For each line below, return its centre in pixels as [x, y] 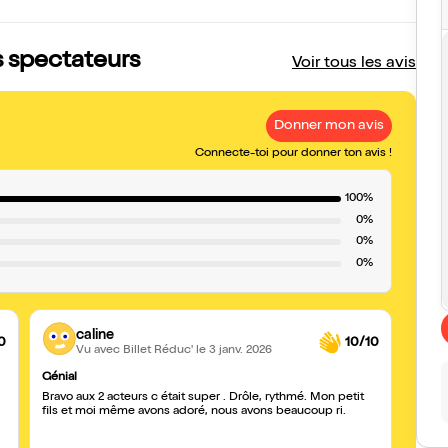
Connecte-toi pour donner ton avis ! [293, 154]
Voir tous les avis [354, 64]
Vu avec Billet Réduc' [136, 350]
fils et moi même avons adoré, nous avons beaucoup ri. [194, 412]
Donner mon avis [329, 126]
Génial [59, 378]
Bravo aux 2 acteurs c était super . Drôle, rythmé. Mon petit [203, 398]
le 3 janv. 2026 [234, 350]
